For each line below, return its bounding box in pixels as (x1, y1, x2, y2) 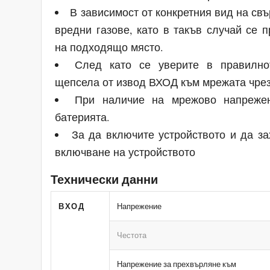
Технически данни (51, 170, 159, 188)
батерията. (55, 109, 110, 124)
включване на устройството (55, 144, 196, 159)
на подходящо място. (55, 39, 164, 54)
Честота (117, 229, 147, 240)
